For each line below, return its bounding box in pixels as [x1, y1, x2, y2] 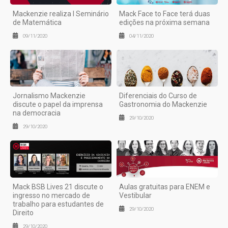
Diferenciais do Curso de [119, 92, 197, 100]
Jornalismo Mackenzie [13, 92, 85, 100]
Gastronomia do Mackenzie [119, 100, 207, 109]
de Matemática [13, 18, 62, 26]
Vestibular [119, 191, 152, 199]
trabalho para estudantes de [13, 199, 104, 208]
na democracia [13, 109, 61, 118]
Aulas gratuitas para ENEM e [119, 182, 210, 191]
